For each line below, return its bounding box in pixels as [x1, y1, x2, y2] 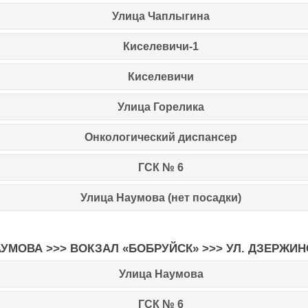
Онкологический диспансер [85, 131, 237, 143]
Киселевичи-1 [123, 40, 199, 52]
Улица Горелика [118, 100, 204, 113]
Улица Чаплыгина [112, 10, 210, 22]
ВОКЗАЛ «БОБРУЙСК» [66, 241, 199, 255]
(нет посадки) [168, 191, 241, 203]
